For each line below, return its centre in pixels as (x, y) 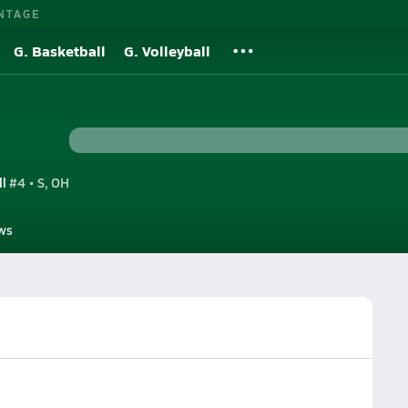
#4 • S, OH (37, 182)
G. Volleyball (167, 51)
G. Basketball (60, 51)
